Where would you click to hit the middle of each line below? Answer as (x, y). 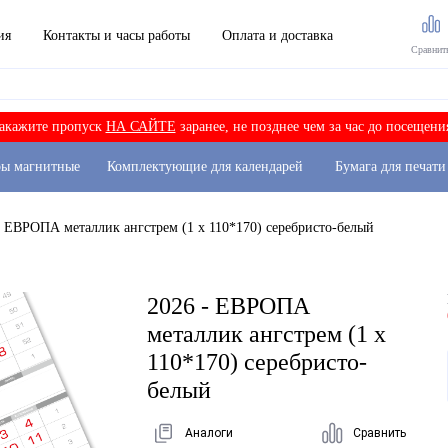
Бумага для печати (390, 166)
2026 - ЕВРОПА (229, 306)
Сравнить (379, 433)
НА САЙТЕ (140, 126)
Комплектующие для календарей (204, 166)
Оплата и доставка (278, 35)
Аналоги (209, 433)
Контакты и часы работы (117, 35)
